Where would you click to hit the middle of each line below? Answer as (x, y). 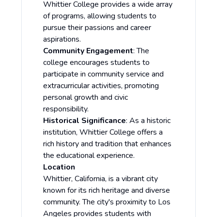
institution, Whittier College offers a (103, 132)
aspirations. (62, 39)
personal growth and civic (85, 98)
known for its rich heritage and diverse (107, 191)
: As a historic (148, 121)
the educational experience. (89, 156)
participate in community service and (103, 74)
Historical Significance (85, 121)
